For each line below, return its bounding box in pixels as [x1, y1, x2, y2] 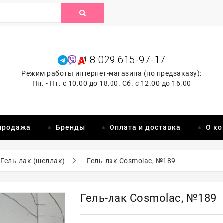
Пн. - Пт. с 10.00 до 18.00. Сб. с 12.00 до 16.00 [32, 79, 191, 87]
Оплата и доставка [110, 123, 181, 131]
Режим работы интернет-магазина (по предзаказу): [21, 69, 202, 77]
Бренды [55, 123, 85, 131]
